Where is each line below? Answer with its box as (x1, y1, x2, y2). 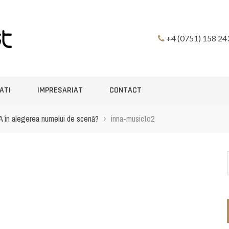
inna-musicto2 (111, 113, 154, 124)
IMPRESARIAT (37, 85, 83, 96)
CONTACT (109, 85, 142, 96)
